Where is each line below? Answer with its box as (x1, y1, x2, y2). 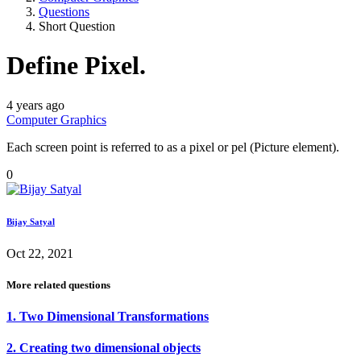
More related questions (6, 278, 110, 291)
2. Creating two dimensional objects (6, 341, 201, 355)
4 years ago (6, 98, 64, 112)
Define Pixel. (6, 51, 146, 81)
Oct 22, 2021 (6, 246, 73, 260)
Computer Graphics (6, 112, 106, 127)
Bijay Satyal (6, 216, 55, 226)
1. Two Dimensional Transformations (6, 309, 209, 324)
